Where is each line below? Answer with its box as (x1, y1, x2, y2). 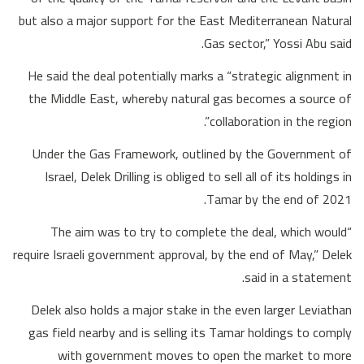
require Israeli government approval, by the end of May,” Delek (13, 241, 352, 266)
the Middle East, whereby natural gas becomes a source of (28, 85, 352, 110)
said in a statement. (245, 264, 352, 289)
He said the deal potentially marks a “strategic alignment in (28, 63, 352, 88)
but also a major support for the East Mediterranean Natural (19, 7, 352, 32)
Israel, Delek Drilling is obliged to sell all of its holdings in (45, 163, 352, 188)
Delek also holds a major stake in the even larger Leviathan (31, 297, 352, 322)
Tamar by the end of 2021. (206, 186, 352, 211)
